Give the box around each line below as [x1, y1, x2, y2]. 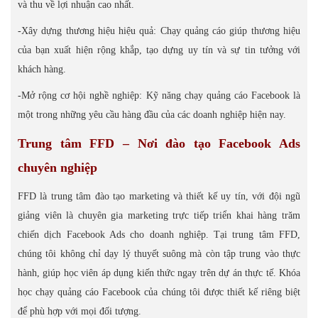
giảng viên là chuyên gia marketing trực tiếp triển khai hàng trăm [18, 210, 300, 221]
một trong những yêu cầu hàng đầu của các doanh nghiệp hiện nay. [18, 109, 286, 120]
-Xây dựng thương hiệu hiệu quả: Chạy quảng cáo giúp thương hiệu [18, 26, 300, 36]
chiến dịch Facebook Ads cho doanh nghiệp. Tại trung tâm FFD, [18, 229, 300, 240]
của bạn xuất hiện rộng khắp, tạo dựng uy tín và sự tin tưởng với [18, 45, 300, 55]
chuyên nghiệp [18, 160, 97, 175]
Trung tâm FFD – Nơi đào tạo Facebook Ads [18, 136, 300, 150]
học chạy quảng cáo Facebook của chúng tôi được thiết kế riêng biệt [18, 287, 300, 297]
